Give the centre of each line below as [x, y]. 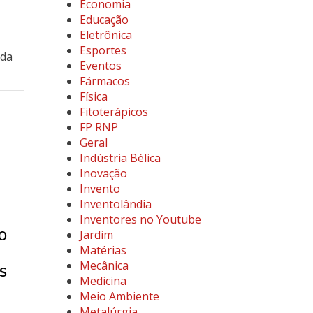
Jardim [96, 235]
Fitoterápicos [114, 112]
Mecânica [104, 265]
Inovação [103, 173]
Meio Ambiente [119, 296]
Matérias [103, 250]
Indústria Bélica [120, 158]
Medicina [103, 281]
